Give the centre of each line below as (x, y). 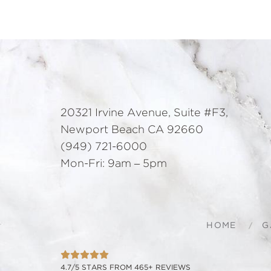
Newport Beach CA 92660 (132, 130)
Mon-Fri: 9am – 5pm (114, 164)
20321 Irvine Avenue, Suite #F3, (144, 113)
